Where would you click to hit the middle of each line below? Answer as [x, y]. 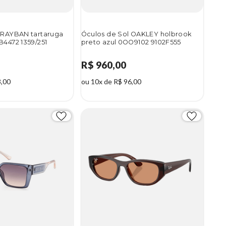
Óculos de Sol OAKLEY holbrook [136, 34]
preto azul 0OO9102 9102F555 [131, 42]
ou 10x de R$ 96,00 [111, 82]
